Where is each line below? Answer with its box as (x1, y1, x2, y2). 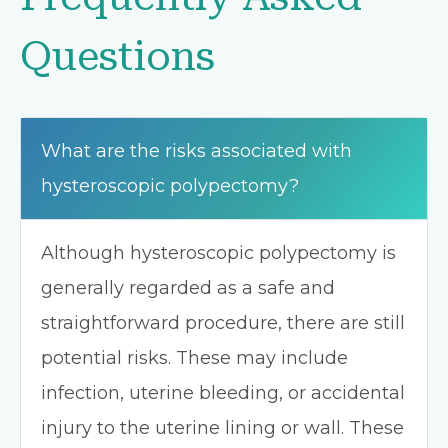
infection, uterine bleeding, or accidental (41, 382, 405, 404)
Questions (20, 33, 215, 80)
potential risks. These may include (41, 347, 348, 369)
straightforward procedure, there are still (41, 312, 405, 334)
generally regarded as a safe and (41, 277, 335, 299)
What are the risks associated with (41, 140, 352, 162)
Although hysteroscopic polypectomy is (41, 242, 396, 264)
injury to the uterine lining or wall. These (41, 417, 404, 439)
